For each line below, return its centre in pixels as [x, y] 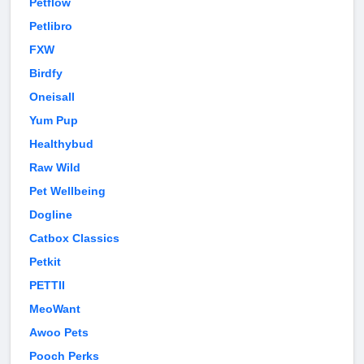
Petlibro [51, 26]
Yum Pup [54, 121]
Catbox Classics [74, 238]
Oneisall [52, 97]
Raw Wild [55, 168]
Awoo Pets [59, 333]
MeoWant [55, 309]
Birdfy [46, 74]
